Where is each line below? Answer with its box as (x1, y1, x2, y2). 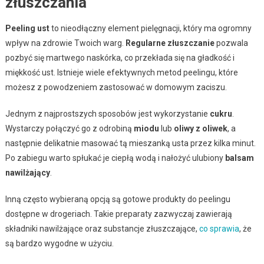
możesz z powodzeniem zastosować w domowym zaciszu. (5, 82, 227, 92)
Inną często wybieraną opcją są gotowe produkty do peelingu (5, 194, 230, 204)
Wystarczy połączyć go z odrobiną (5, 123, 134, 133)
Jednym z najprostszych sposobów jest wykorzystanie (5, 108, 210, 118)
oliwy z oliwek (173, 123, 227, 133)
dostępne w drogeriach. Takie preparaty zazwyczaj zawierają (5, 209, 232, 219)
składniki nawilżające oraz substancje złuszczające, (5, 223, 199, 233)
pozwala (214, 38, 248, 48)
